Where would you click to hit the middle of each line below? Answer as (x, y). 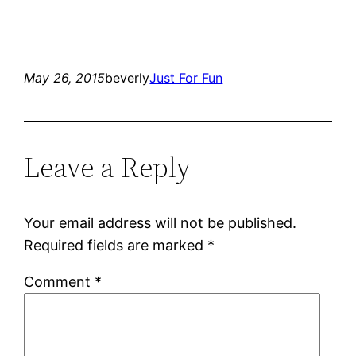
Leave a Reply (108, 167)
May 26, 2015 (65, 77)
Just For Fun (186, 77)
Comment (60, 281)
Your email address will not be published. (161, 222)
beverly (128, 77)
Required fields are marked (116, 245)
